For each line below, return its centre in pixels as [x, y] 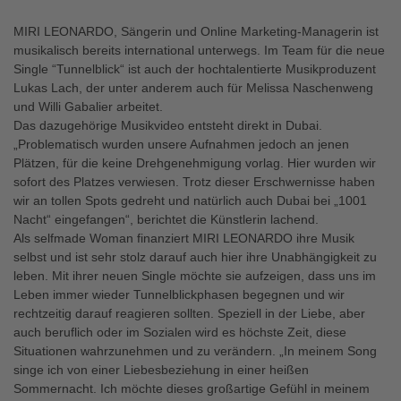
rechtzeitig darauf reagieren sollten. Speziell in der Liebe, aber [189, 313]
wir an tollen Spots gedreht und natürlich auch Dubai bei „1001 [190, 200]
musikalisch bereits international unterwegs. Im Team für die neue [199, 50]
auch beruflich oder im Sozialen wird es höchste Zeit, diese [180, 332]
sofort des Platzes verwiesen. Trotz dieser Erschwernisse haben [194, 182]
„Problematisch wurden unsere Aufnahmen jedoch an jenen [181, 144]
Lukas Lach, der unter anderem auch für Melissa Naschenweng [193, 88]
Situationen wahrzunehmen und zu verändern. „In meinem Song [195, 351]
